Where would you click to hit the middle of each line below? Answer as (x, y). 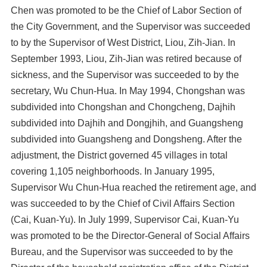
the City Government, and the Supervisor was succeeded (131, 27)
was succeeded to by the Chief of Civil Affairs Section (123, 204)
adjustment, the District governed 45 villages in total (119, 155)
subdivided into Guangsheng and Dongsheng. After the (126, 139)
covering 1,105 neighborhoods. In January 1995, (113, 171)
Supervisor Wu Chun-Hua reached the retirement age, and (133, 187)
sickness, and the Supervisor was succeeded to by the (125, 75)
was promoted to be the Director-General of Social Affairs (130, 236)
